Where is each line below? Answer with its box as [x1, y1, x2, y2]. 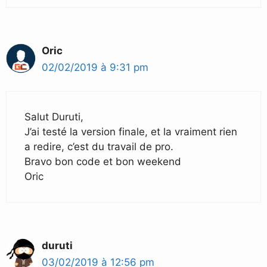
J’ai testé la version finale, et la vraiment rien [24, 126, 237, 138]
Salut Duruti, [24, 111, 83, 123]
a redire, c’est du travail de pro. [24, 141, 173, 153]
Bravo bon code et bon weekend [24, 156, 181, 168]
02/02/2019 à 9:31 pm [42, 61, 148, 73]
